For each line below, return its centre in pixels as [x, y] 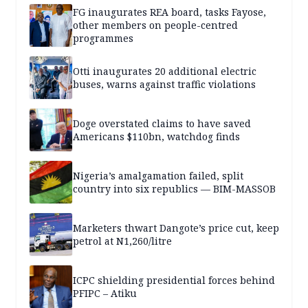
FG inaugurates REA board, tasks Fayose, [169, 12]
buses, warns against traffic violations [164, 84]
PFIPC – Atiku [105, 293]
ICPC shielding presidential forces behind [174, 280]
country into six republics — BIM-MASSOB [174, 188]
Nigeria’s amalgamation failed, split [158, 175]
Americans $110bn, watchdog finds [156, 136]
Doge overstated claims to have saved [162, 123]
